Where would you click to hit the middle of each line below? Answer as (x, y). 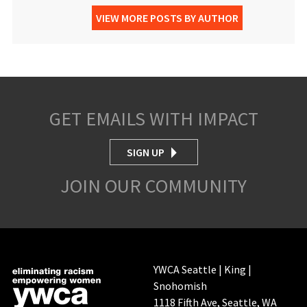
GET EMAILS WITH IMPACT (153, 119)
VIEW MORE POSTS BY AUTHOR (167, 18)
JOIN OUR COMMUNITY (153, 186)
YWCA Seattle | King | (202, 270)
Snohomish (180, 286)
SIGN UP (145, 152)
